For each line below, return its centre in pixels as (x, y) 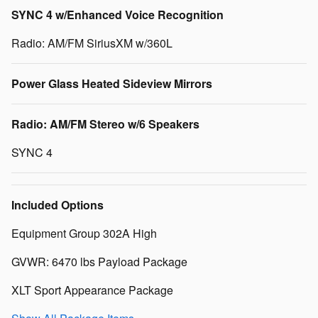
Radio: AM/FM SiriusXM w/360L (92, 43)
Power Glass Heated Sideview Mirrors (112, 83)
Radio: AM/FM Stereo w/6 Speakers (105, 124)
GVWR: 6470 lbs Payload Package (99, 262)
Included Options (57, 205)
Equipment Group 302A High (84, 233)
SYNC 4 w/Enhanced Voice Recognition (117, 15)
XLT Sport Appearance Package (92, 290)
